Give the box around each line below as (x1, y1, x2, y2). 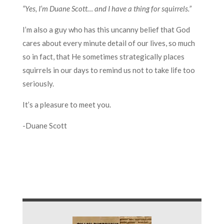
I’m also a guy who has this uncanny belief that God (22, 24, 190, 34)
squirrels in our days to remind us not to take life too (22, 65, 195, 74)
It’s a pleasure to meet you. (22, 99, 111, 109)
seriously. (22, 78, 54, 88)
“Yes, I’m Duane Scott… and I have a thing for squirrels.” (22, 3, 191, 13)
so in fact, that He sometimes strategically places (22, 51, 184, 61)
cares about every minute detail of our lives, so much (22, 38, 195, 47)
